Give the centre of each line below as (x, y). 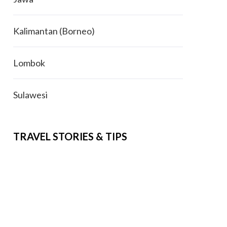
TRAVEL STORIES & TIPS (70, 136)
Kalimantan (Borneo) (54, 31)
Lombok (29, 63)
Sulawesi (30, 95)
